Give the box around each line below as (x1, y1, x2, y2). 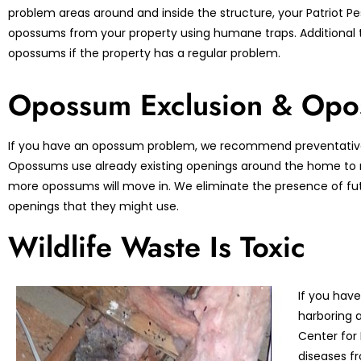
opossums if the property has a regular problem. (8, 44, 280, 61)
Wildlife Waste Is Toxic (8, 226, 305, 269)
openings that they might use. (8, 198, 179, 215)
